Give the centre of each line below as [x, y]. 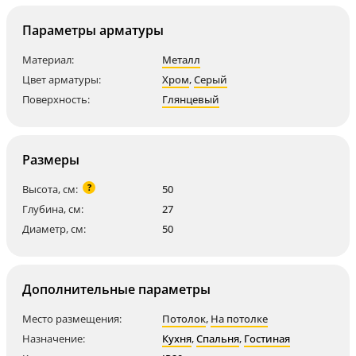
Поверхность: [56, 99]
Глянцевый [191, 99]
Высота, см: [50, 189]
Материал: [48, 60]
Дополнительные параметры [116, 289]
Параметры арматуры [93, 30]
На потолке [239, 319]
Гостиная [267, 339]
